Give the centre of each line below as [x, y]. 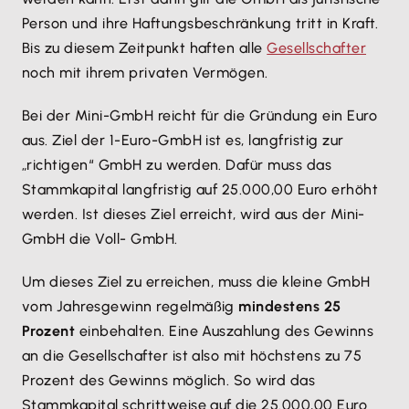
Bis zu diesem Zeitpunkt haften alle [145, 48]
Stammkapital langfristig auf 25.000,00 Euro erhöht [200, 190]
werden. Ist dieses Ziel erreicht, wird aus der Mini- [194, 215]
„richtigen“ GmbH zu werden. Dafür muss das [177, 165]
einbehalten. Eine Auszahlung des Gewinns [225, 331]
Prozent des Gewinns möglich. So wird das [169, 381]
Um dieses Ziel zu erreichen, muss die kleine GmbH [196, 282]
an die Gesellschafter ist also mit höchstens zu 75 [192, 356]
